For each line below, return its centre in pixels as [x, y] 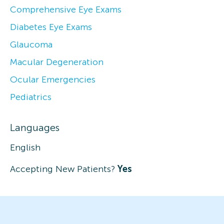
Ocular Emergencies [53, 79]
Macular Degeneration [57, 62]
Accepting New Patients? [62, 169]
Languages [35, 127]
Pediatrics [31, 97]
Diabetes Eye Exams [51, 27]
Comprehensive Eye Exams [66, 9]
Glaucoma [31, 44]
